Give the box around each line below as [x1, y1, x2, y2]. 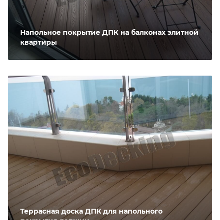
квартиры [20, 37, 57, 47]
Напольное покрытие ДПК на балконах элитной [20, 27, 198, 37]
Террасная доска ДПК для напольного [20, 207, 163, 216]
